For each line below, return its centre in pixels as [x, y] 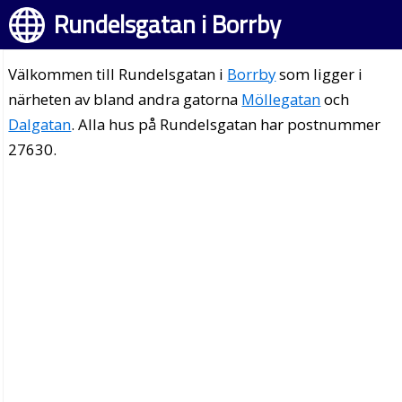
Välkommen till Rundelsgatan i [118, 74]
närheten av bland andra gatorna [125, 99]
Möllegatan [281, 99]
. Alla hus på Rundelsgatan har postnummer [226, 124]
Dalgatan [40, 124]
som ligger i [319, 74]
